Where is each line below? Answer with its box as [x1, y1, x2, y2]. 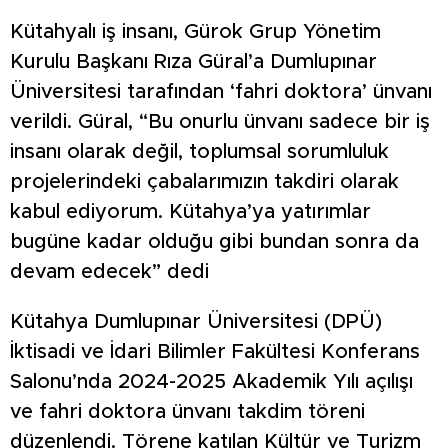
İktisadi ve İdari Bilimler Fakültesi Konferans [10, 342, 420, 363]
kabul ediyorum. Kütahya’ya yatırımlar [10, 202, 371, 223]
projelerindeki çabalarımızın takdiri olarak [10, 172, 399, 193]
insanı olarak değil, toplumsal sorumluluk [10, 142, 389, 163]
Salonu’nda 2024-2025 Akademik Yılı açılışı [10, 372, 413, 393]
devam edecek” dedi [10, 262, 209, 283]
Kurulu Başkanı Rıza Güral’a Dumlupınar [10, 52, 377, 73]
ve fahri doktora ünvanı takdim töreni [10, 402, 365, 423]
